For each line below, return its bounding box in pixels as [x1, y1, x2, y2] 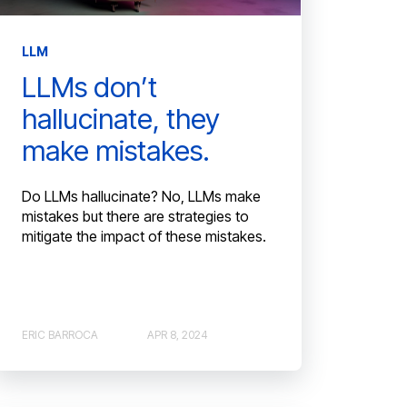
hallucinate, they [22, 102, 221, 136]
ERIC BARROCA [22, 327, 99, 342]
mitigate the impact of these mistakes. [22, 227, 267, 246]
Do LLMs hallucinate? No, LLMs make [22, 187, 262, 206]
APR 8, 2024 [147, 327, 209, 342]
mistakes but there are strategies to [22, 207, 250, 226]
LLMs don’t [22, 70, 158, 104]
